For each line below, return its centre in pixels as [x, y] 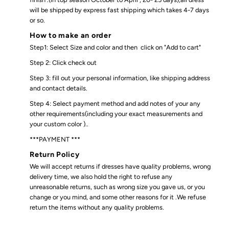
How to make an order [71, 35]
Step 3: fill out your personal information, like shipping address [120, 78]
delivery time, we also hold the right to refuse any [101, 176]
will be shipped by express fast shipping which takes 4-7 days [120, 10]
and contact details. [59, 88]
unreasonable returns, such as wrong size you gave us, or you [118, 187]
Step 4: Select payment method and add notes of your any [115, 103]
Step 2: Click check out [63, 62]
